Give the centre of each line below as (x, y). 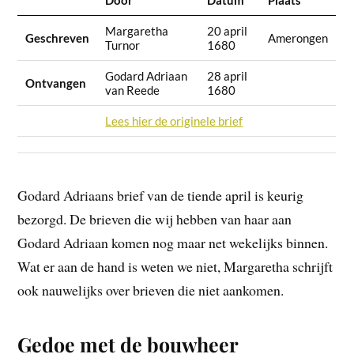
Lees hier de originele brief (174, 121)
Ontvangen (56, 83)
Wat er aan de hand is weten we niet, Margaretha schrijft (175, 267)
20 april (228, 30)
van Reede (133, 90)
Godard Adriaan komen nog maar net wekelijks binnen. (173, 243)
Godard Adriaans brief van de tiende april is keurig (161, 196)
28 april (228, 75)
